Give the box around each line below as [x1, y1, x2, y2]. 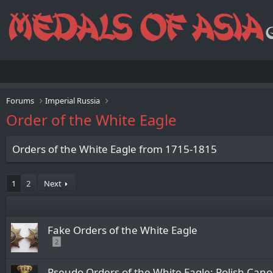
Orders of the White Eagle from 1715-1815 [12, 142, 217, 156]
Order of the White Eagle [6, 110, 177, 130]
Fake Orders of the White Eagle [48, 223, 197, 237]
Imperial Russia [45, 95, 101, 106]
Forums [6, 95, 34, 106]
